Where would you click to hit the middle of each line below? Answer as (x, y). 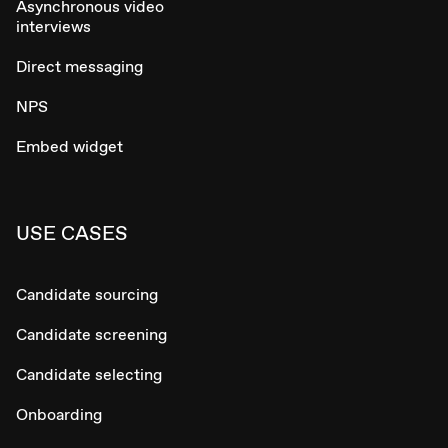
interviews (53, 26)
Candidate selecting (89, 374)
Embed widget (69, 146)
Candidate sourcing (87, 294)
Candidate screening (91, 334)
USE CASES (72, 232)
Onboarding (59, 414)
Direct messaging (79, 66)
